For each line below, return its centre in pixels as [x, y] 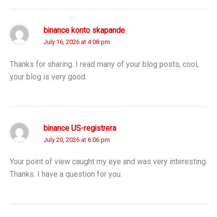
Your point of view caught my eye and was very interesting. [108, 162]
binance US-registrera [80, 128]
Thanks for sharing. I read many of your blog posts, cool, [104, 64]
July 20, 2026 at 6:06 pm [77, 139]
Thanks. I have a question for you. [66, 174]
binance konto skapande [84, 31]
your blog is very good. [48, 77]
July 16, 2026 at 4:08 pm [77, 42]
